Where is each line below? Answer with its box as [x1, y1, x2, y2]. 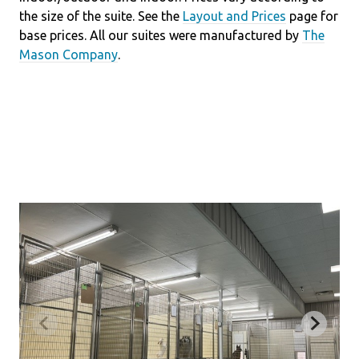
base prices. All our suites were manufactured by [19, 27, 302, 42]
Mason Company [19, 46, 118, 62]
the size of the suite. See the [19, 8, 183, 23]
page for [286, 8, 338, 23]
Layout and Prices [183, 8, 286, 23]
